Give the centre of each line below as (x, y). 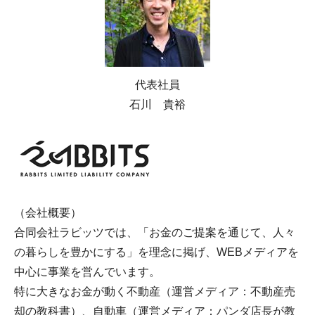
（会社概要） (48, 212)
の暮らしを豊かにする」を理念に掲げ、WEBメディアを (156, 252)
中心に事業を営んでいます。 (87, 271)
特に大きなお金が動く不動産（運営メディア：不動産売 (155, 291)
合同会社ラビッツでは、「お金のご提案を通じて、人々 (155, 232)
